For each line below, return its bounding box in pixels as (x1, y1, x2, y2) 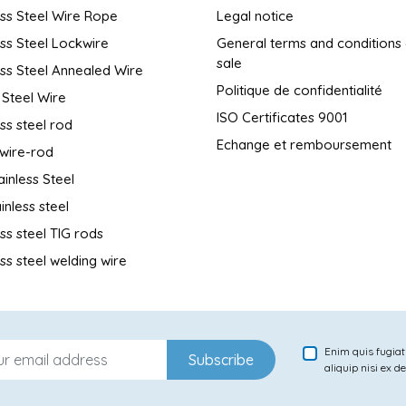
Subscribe (188, 350, 254, 369)
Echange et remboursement (217, 135, 391, 153)
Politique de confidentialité (217, 81, 382, 99)
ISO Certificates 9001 (217, 108, 348, 126)
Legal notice (217, 6, 294, 24)
